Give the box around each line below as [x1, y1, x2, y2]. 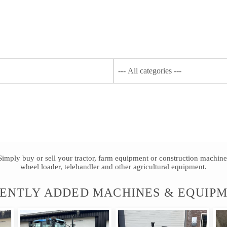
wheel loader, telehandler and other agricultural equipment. [20, 163, 207, 171]
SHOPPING [151, 15, 197, 23]
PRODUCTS [85, 15, 133, 23]
